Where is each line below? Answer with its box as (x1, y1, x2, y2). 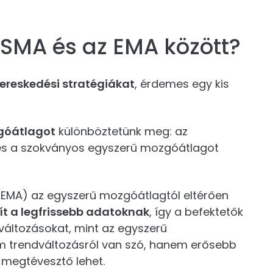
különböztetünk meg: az (55, 124, 188, 139)
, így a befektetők (149, 204, 243, 219)
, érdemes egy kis (135, 76, 229, 91)
